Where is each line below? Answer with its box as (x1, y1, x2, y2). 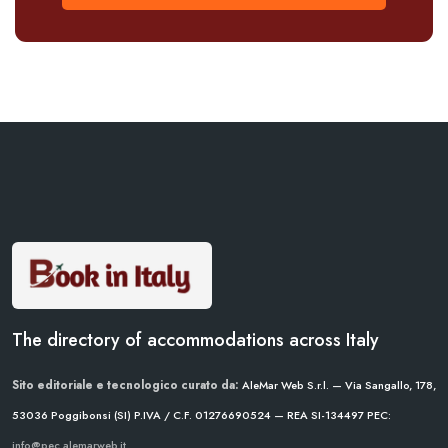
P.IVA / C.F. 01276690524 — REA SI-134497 (131, 406, 364, 423)
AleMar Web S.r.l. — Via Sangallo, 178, (239, 376, 436, 393)
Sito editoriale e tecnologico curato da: (12, 376, 239, 393)
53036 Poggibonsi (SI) (12, 406, 131, 423)
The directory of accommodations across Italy (12, 326, 379, 353)
